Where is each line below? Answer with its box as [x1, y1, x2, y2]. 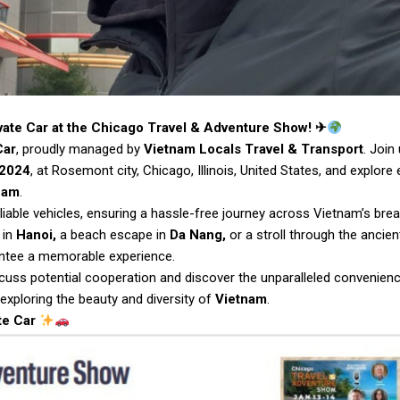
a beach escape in [56, 227, 170, 243]
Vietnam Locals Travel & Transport [144, 141, 363, 157]
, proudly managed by [16, 141, 144, 157]
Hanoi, [16, 227, 56, 243]
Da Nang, [170, 227, 226, 243]
